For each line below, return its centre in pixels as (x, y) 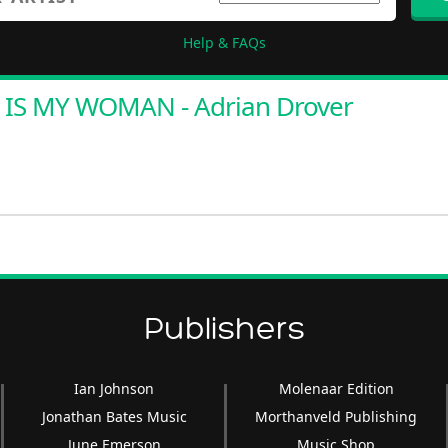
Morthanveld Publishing (336, 416)
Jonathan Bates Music (114, 416)
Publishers (224, 329)
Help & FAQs (224, 42)
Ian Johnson (114, 388)
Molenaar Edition (336, 388)
